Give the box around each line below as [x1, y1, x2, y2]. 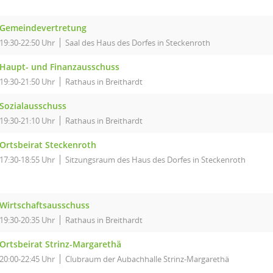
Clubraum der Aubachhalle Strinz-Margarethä [65, 253, 229, 264]
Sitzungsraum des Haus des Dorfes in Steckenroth [65, 154, 246, 165]
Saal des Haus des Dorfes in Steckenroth [65, 37, 210, 48]
